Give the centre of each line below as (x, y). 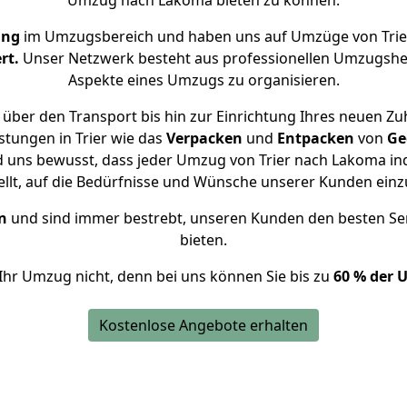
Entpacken (315, 138)
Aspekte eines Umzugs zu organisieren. (203, 80)
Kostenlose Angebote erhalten (203, 325)
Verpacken (204, 138)
